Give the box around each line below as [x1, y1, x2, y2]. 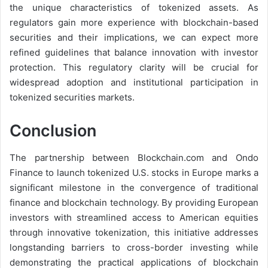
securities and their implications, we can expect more [10, 32, 258, 44]
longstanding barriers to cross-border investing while [10, 241, 258, 253]
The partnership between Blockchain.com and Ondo [10, 151, 258, 163]
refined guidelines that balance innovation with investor [10, 47, 258, 59]
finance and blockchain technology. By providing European [10, 196, 258, 208]
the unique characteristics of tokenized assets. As [10, 2, 258, 14]
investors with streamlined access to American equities [10, 211, 258, 223]
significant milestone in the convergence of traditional [10, 181, 258, 193]
